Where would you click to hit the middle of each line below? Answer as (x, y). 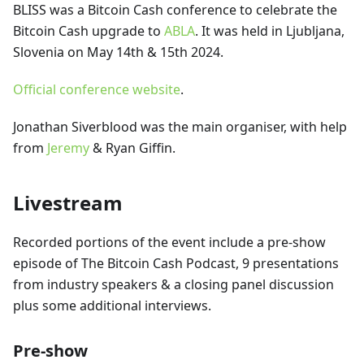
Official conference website (97, 90)
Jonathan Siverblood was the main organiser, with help (180, 127)
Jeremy (68, 148)
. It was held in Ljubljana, (270, 31)
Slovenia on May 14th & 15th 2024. (118, 52)
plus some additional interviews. (112, 306)
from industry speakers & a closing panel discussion (173, 285)
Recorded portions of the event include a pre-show (169, 243)
